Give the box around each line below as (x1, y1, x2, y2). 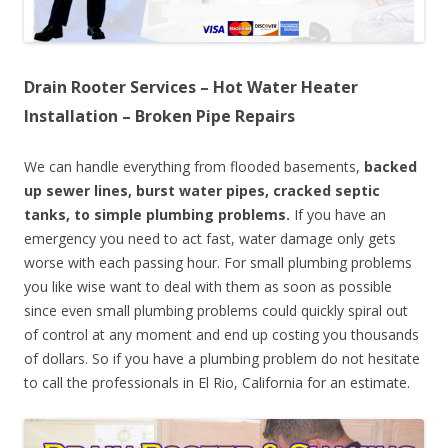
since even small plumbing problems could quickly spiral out (24, 301, 408, 321)
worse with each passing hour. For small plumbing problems (24, 253, 412, 273)
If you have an (290, 205, 386, 225)
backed (360, 157, 417, 177)
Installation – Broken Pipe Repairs (24, 105, 295, 128)
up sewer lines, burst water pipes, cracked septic (24, 181, 380, 201)
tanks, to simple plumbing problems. (24, 205, 290, 225)
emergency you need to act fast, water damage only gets (24, 229, 396, 249)
